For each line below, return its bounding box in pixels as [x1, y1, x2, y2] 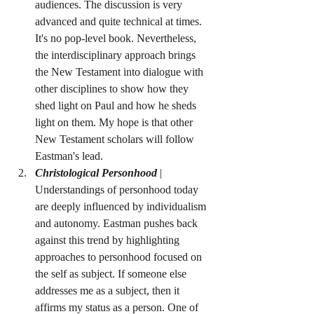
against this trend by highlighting [35, 234, 182, 246]
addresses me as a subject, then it [35, 285, 182, 296]
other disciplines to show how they [35, 83, 191, 95]
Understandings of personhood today [35, 184, 201, 196]
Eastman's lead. [35, 150, 103, 162]
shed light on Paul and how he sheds [35, 100, 199, 111]
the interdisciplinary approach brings [35, 49, 198, 61]
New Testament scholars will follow [35, 133, 197, 145]
